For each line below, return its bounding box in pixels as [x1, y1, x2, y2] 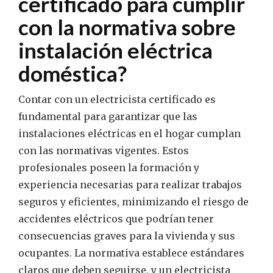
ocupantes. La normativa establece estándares [18, 247, 244, 260]
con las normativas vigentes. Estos [18, 144, 189, 157]
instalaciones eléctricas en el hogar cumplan [18, 127, 241, 140]
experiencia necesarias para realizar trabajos [18, 179, 242, 191]
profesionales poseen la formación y [18, 161, 199, 174]
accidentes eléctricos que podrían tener [18, 213, 214, 225]
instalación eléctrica [18, 37, 213, 63]
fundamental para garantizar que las [18, 110, 197, 123]
